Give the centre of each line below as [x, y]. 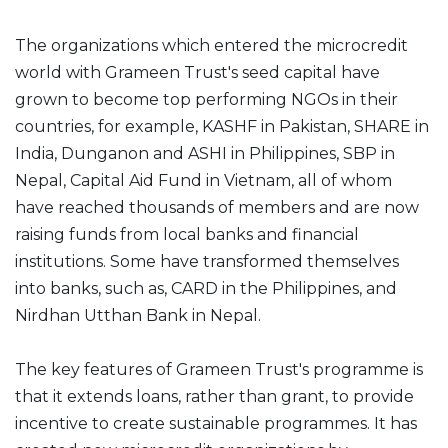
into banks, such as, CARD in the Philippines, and [206, 288]
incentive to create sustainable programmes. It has [216, 423]
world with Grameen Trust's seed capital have [197, 72]
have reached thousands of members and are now [217, 207]
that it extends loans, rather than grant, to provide [214, 396]
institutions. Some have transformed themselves [207, 261]
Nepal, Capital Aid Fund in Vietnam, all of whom [203, 180]
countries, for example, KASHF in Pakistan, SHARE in [222, 126]
